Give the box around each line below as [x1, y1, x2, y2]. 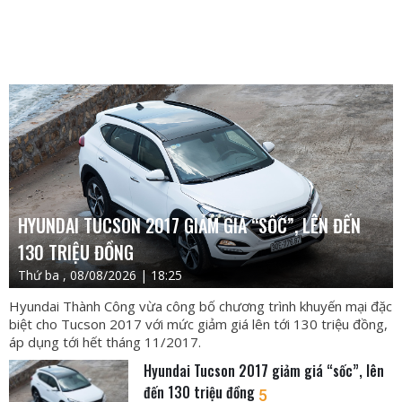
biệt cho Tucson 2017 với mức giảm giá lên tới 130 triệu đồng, [9, 314, 388, 333]
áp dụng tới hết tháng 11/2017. [9, 332, 201, 351]
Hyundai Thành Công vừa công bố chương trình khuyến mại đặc [9, 296, 392, 315]
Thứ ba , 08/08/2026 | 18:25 [18, 266, 182, 284]
